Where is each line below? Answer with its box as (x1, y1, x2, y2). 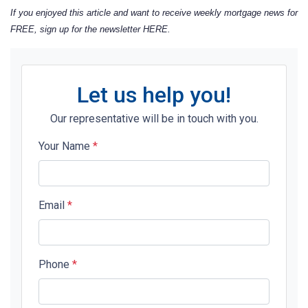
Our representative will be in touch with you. (49, 111, 258, 125)
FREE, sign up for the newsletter (10, 23, 143, 34)
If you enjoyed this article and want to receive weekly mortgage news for (10, 7, 298, 18)
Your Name (38, 139, 93, 153)
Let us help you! (77, 81, 231, 108)
